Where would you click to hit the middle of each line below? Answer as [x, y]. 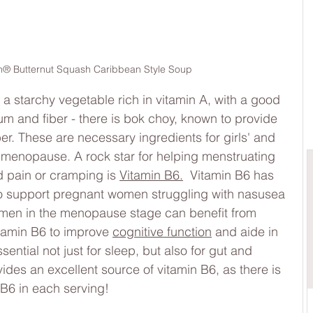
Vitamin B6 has [230, 175]
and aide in [247, 232]
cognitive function [162, 232]
